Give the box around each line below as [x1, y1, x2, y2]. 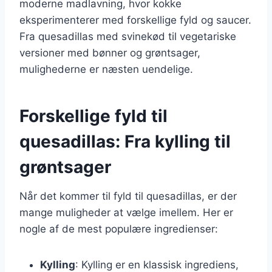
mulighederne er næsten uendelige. [19, 63, 193, 75]
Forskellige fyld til [19, 105, 168, 126]
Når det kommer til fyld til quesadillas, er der [19, 189, 237, 202]
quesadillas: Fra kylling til [19, 131, 231, 152]
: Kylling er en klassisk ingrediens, [75, 258, 239, 271]
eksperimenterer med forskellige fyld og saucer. [19, 13, 251, 26]
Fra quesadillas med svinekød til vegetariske [19, 30, 236, 42]
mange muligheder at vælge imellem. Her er [19, 206, 233, 219]
